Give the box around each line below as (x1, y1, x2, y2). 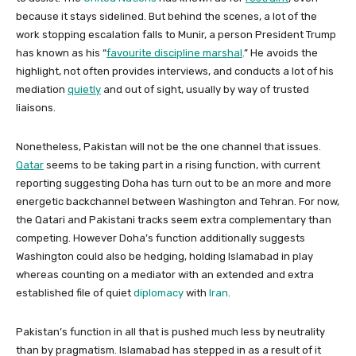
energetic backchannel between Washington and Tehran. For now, (16, 195, 339, 207)
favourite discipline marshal (106, 46, 242, 59)
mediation (16, 83, 65, 95)
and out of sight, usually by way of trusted (101, 83, 309, 95)
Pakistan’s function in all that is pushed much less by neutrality (16, 325, 325, 338)
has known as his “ (16, 46, 106, 59)
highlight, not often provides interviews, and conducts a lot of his (16, 64, 334, 77)
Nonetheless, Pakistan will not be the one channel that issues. (16, 140, 321, 153)
